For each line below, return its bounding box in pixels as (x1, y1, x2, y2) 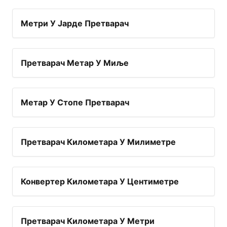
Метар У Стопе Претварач (21, 97, 129, 108)
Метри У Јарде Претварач (21, 18, 129, 29)
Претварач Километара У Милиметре (21, 137, 176, 147)
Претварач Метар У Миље (21, 58, 129, 68)
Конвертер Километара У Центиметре (21, 176, 179, 187)
